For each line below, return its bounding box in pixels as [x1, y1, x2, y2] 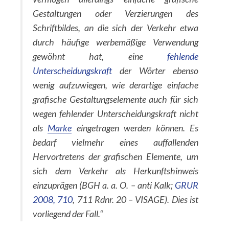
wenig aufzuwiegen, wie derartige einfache [33, 79, 198, 90]
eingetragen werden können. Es [72, 122, 198, 133]
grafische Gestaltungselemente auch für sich [33, 94, 198, 105]
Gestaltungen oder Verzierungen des [33, 8, 198, 19]
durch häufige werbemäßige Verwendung [33, 36, 198, 48]
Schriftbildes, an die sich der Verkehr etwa [33, 22, 198, 33]
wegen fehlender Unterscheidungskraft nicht [33, 108, 198, 119]
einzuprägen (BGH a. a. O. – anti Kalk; [33, 179, 175, 191]
